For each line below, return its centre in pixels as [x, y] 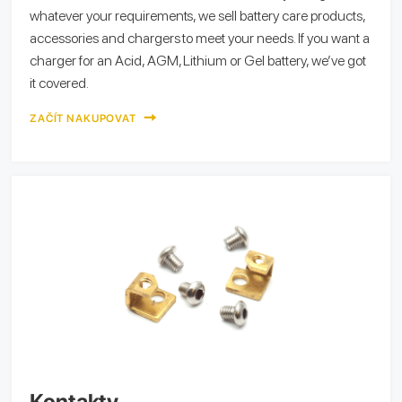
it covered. [59, 83]
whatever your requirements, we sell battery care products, [197, 15]
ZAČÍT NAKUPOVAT [84, 118]
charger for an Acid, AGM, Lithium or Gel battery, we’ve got [198, 60]
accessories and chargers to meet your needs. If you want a [200, 38]
